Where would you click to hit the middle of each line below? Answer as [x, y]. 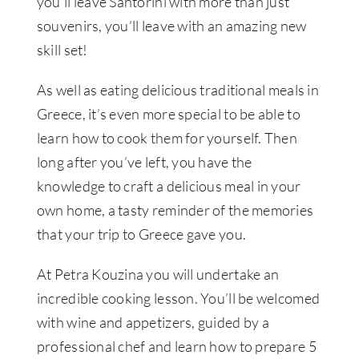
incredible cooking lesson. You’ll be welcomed [178, 298]
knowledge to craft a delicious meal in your [169, 186]
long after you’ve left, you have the [144, 162]
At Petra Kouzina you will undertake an [158, 274]
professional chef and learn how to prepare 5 [176, 347]
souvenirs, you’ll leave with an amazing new [171, 26]
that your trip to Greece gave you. [141, 234]
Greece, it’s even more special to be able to [168, 114]
